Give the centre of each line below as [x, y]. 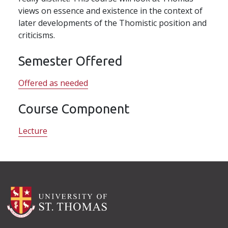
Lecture [33, 131]
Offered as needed [53, 83]
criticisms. [37, 35]
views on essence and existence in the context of [110, 10]
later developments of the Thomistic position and [112, 23]
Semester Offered [70, 61]
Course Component [74, 108]
